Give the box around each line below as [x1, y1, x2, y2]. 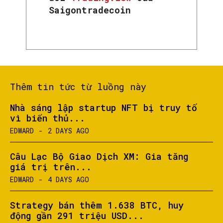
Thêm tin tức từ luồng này [10, 81, 146, 93]
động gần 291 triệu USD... [10, 210, 144, 222]
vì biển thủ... [10, 112, 85, 124]
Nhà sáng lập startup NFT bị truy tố [10, 102, 197, 114]
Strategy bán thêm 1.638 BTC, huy [10, 199, 184, 212]
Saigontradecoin [49, 4, 131, 16]
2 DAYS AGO [48, 126, 89, 136]
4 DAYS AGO [48, 175, 89, 185]
